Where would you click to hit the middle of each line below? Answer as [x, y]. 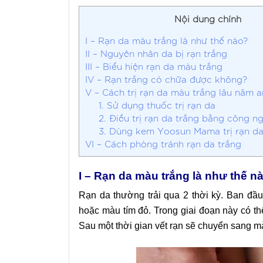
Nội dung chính [208, 18]
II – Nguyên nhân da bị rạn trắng [156, 53]
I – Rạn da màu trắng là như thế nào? [166, 41]
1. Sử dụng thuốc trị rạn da [157, 105]
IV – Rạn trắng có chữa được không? [166, 79]
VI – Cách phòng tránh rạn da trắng [163, 144]
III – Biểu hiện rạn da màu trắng [154, 66]
